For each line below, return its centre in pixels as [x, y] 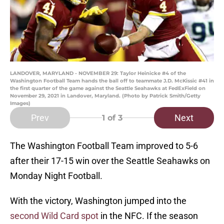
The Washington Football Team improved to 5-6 [104, 146]
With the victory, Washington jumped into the [98, 201]
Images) [20, 103]
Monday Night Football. [56, 176]
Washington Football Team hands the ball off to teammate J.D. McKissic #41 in [112, 81]
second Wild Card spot [54, 216]
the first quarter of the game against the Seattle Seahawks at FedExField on [108, 88]
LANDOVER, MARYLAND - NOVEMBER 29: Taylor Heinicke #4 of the [98, 73]
